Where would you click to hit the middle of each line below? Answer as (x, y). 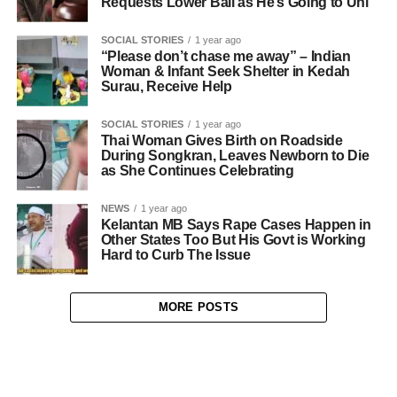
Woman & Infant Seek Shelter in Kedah (226, 71)
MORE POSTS (198, 307)
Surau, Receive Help (166, 86)
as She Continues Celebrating (197, 171)
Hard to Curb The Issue (175, 255)
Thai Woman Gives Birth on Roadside (222, 140)
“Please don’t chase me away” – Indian (226, 56)
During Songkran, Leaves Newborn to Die (235, 156)
